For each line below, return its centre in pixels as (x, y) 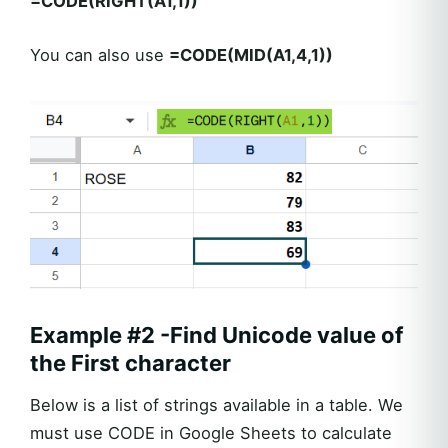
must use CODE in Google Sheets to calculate (211, 433)
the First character (130, 363)
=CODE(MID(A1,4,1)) (251, 54)
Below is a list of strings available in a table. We (216, 405)
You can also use (99, 54)
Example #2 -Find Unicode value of (216, 335)
